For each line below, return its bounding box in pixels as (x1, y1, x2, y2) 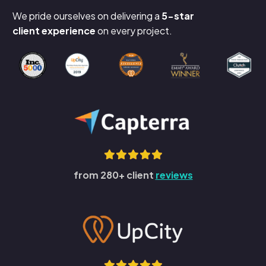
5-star (161, 9, 194, 22)
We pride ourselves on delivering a (12, 9, 161, 22)
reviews (155, 169, 193, 182)
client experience (12, 24, 96, 37)
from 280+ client (73, 169, 156, 182)
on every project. (96, 24, 172, 37)
